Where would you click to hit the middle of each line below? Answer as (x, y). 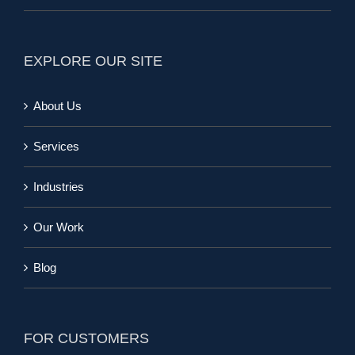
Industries (59, 187)
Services (56, 147)
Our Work (59, 227)
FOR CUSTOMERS (86, 339)
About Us (57, 106)
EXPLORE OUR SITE (93, 61)
